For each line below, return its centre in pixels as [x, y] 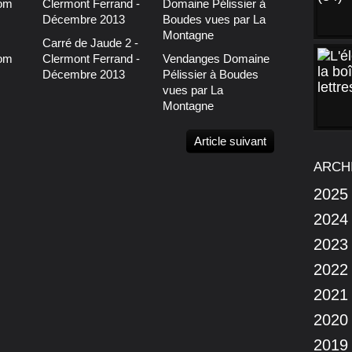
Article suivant [230, 141]
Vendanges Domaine [216, 59]
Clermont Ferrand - [91, 59]
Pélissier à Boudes [210, 75]
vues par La [192, 90]
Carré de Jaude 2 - [90, 43]
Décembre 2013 [84, 75]
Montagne [188, 106]
